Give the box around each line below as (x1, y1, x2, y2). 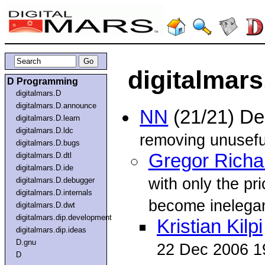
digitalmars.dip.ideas (16, 225, 87, 234)
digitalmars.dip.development (16, 212, 112, 222)
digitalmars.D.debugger (16, 175, 95, 185)
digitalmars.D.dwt (16, 200, 76, 209)
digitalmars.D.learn (16, 113, 80, 122)
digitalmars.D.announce (16, 101, 97, 110)
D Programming (7, 76, 78, 86)
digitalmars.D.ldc (16, 125, 74, 135)
